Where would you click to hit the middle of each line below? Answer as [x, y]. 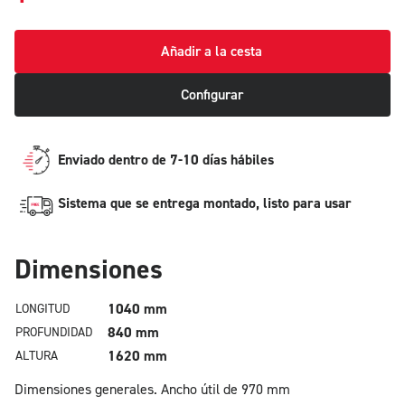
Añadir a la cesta [212, 52]
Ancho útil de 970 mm [226, 390]
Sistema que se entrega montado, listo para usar [205, 203]
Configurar [212, 95]
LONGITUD [42, 309]
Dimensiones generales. [86, 390]
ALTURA [37, 356]
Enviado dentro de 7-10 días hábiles [166, 160]
